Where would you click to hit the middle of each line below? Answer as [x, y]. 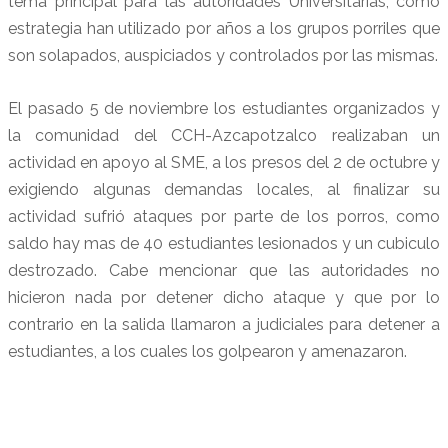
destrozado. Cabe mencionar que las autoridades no [224, 270]
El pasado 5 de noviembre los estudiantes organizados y [224, 108]
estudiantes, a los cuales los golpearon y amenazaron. [207, 351]
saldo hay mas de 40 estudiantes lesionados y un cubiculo [224, 243]
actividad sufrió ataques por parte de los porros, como [224, 216]
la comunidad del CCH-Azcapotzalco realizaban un [224, 135]
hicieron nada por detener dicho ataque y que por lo [224, 297]
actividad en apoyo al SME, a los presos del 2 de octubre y [224, 162]
